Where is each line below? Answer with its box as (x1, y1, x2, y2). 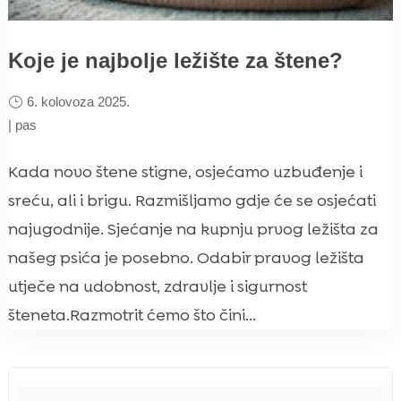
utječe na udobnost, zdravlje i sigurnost (7, 275, 307, 297)
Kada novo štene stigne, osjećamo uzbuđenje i (7, 160, 363, 183)
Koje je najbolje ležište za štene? (7, 47, 343, 73)
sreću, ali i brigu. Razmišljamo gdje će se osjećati (7, 189, 376, 211)
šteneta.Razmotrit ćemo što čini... (7, 303, 256, 326)
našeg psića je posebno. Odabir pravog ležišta (7, 246, 364, 269)
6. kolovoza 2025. (26, 93, 130, 109)
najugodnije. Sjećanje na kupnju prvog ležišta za (7, 218, 379, 240)
